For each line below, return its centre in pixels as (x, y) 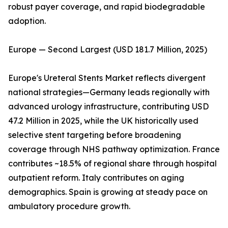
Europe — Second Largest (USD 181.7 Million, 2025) (108, 50)
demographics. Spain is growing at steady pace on (108, 192)
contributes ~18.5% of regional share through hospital (112, 164)
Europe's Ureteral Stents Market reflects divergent (107, 78)
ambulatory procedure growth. (69, 206)
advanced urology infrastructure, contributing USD (108, 107)
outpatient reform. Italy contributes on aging (96, 178)
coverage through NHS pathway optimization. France (114, 149)
